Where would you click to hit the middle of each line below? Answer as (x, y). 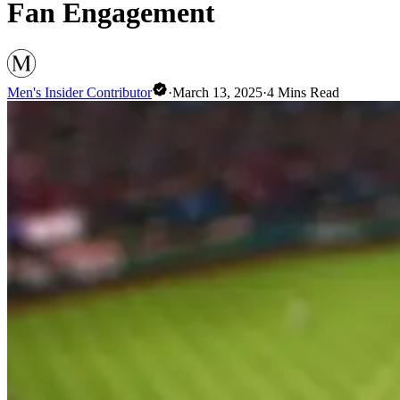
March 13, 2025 (217, 92)
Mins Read (307, 92)
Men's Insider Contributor (79, 92)
